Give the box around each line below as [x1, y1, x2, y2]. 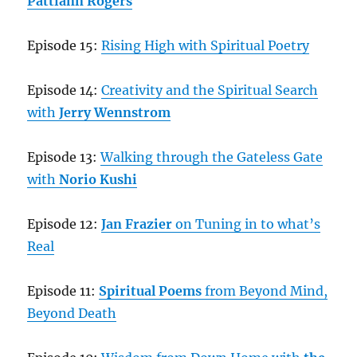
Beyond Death [27, 305, 117, 321]
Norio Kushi [59, 171, 138, 187]
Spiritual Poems [99, 283, 202, 299]
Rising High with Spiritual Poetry [101, 37, 310, 53]
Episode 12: [27, 216, 102, 232]
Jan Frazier [101, 216, 173, 232]
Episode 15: [27, 37, 102, 53]
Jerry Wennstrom [59, 104, 171, 120]
